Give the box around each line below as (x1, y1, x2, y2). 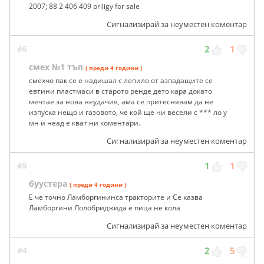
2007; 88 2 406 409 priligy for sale (29, 1, 140, 12)
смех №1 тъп (29, 61, 83, 73)
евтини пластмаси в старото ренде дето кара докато (29, 86, 212, 97)
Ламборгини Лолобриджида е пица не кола (29, 203, 180, 213)
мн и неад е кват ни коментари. (29, 118, 140, 128)
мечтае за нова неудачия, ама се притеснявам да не (29, 97, 213, 107)
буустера (29, 178, 67, 190)
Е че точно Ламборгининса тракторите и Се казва (29, 192, 203, 203)
